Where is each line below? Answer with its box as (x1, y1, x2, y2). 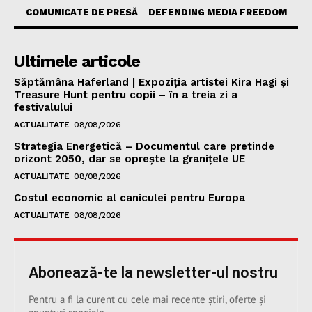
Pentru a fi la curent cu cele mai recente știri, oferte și (29, 292, 266, 306)
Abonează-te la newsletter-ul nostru (29, 264, 278, 282)
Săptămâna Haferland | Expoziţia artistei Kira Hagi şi (14, 76, 289, 89)
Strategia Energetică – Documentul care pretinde (14, 140, 274, 153)
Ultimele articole (14, 52, 140, 72)
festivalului (14, 101, 72, 114)
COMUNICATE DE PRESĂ (25, 7, 138, 18)
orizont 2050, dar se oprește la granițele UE (14, 153, 245, 166)
